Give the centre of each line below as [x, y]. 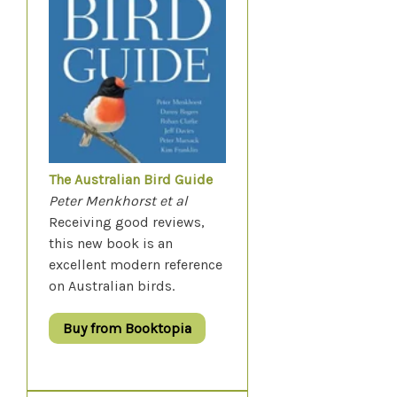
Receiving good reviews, [127, 222]
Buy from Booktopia [127, 328]
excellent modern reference [136, 265]
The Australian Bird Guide [131, 179]
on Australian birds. [113, 286]
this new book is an [111, 243]
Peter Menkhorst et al [118, 201]
